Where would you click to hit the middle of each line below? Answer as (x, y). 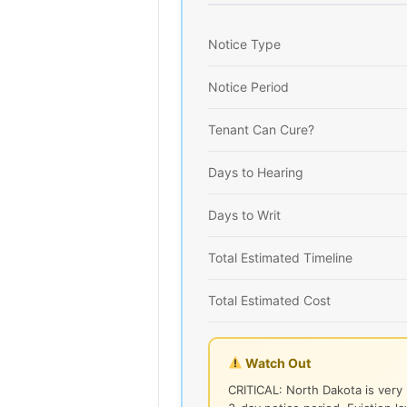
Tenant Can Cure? (261, 129)
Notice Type (244, 44)
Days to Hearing (256, 172)
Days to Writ (244, 214)
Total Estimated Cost (269, 300)
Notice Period (248, 86)
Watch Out (276, 362)
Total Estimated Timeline (280, 257)
